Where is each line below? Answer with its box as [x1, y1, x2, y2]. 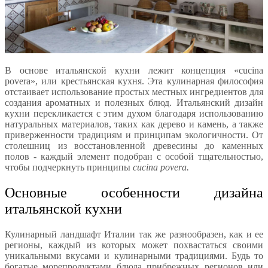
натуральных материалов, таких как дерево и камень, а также [5, 119, 263, 130]
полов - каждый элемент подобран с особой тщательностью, [5, 151, 263, 162]
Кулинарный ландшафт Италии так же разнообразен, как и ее [5, 229, 263, 240]
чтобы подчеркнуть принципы [5, 162, 133, 173]
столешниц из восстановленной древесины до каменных [5, 141, 263, 151]
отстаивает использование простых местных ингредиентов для [5, 87, 263, 98]
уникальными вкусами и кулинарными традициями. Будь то [5, 251, 263, 261]
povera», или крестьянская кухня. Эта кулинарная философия [5, 76, 263, 87]
